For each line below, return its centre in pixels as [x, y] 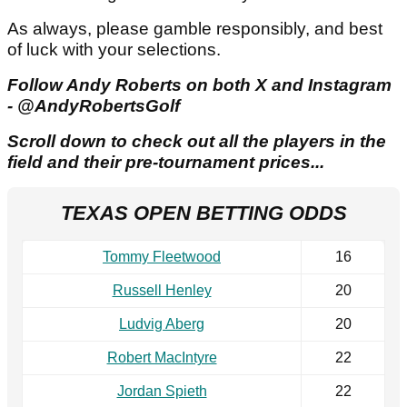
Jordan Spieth [162, 392]
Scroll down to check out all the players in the [197, 142]
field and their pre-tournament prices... [166, 163]
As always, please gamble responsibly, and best [195, 29]
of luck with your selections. [114, 50]
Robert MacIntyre [162, 358]
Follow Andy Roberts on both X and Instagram [199, 85]
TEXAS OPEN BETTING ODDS [203, 213]
